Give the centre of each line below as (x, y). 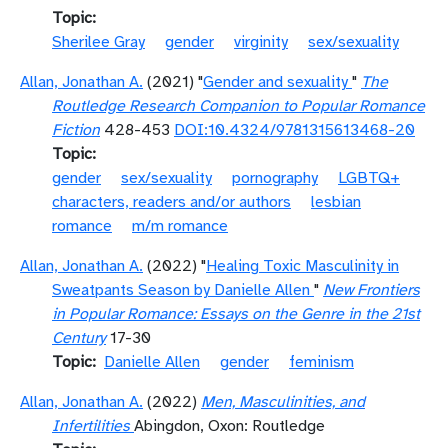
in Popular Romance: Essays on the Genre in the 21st (236, 314)
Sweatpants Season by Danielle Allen (181, 290)
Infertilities (91, 426)
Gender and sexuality (275, 82)
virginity (261, 42)
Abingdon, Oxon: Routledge (229, 426)
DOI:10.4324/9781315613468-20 (294, 130)
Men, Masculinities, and (283, 402)
